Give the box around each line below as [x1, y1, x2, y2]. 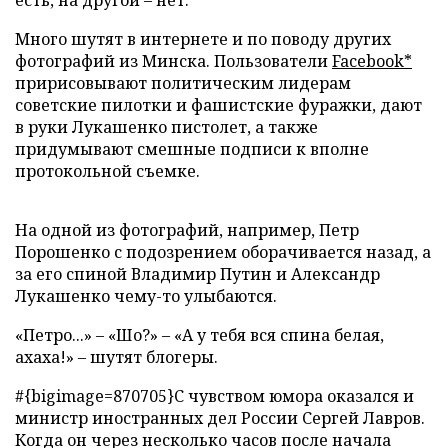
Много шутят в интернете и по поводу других [15, 28, 391, 51]
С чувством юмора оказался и [174, 385, 414, 408]
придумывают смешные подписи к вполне [15, 138, 369, 161]
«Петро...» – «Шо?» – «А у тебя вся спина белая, [15, 324, 384, 347]
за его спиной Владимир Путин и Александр [15, 263, 380, 286]
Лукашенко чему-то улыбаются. [15, 285, 277, 308]
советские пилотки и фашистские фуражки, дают [15, 94, 422, 117]
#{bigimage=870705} [15, 385, 174, 408]
